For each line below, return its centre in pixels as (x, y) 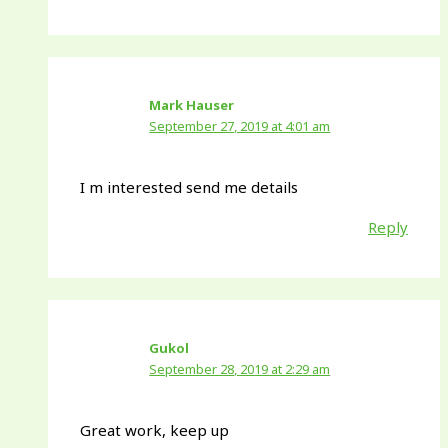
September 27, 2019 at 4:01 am (240, 125)
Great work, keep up (155, 430)
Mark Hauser (192, 104)
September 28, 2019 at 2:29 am (240, 368)
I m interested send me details (189, 187)
